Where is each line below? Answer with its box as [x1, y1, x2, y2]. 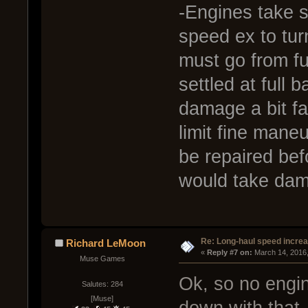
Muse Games [79, 254, 125, 263]
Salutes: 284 [81, 280, 123, 289]
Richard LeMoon [66, 236, 146, 249]
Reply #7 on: [206, 247, 252, 256]
